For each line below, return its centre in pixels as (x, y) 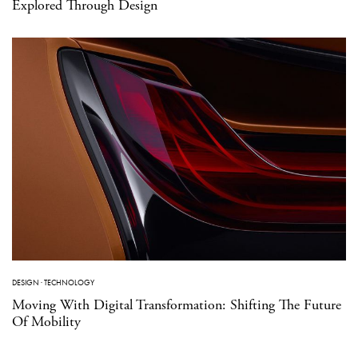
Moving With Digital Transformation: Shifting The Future (177, 304)
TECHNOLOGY (69, 282)
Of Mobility (46, 321)
